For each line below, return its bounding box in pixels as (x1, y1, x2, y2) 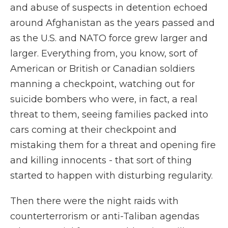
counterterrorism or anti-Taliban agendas (10, 211, 199, 222)
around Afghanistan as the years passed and (10, 17, 215, 28)
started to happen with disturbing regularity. (10, 170, 213, 181)
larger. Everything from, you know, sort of (10, 48, 197, 59)
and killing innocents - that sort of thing (10, 155, 192, 166)
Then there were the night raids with (10, 195, 179, 207)
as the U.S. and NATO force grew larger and (10, 33, 208, 44)
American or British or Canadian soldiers (10, 63, 195, 74)
